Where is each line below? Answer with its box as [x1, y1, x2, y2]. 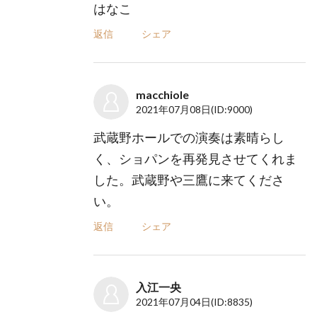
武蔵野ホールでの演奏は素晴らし [93, 129, 285, 146]
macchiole [136, 88, 190, 102]
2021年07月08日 [136, 103, 212, 116]
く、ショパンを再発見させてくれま [93, 151, 298, 167]
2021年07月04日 [136, 296, 212, 309]
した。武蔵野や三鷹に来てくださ [93, 172, 285, 188]
